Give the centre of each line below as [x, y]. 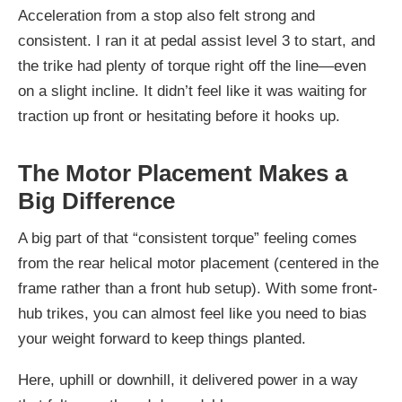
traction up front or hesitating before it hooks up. [179, 116]
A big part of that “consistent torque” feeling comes [188, 238]
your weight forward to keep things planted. [162, 338]
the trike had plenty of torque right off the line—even [192, 66]
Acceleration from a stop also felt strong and [166, 15]
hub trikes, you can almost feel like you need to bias [192, 313]
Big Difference [96, 201]
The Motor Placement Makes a [183, 173]
